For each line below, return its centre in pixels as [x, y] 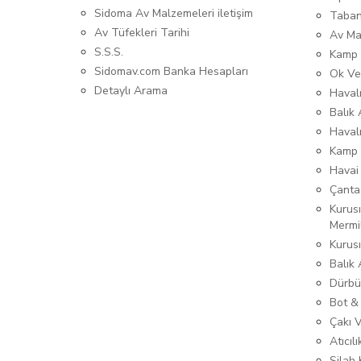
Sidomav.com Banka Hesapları [171, 72]
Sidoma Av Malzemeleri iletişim [174, 14]
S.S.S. [109, 52]
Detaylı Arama [131, 91]
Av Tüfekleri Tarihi [142, 33]
